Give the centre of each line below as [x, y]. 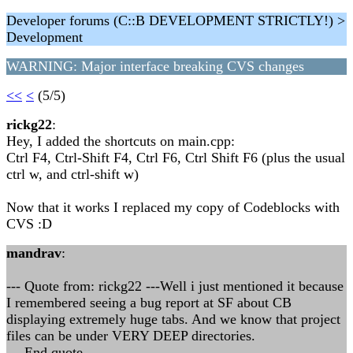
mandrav [34, 253]
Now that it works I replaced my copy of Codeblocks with [173, 207]
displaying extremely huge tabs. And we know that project [173, 319]
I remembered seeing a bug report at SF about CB [149, 303]
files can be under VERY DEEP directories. [131, 336]
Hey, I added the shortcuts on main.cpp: [121, 141]
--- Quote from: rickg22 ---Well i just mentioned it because [175, 286]
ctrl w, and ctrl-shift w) [72, 174]
